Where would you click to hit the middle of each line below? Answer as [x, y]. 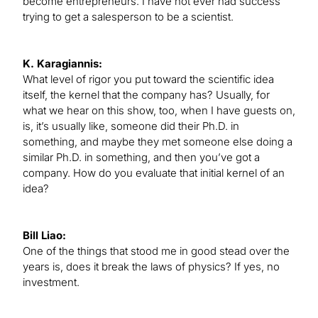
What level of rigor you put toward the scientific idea [148, 79]
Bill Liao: [44, 236]
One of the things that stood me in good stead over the [156, 251]
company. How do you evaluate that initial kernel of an [154, 173]
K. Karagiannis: [62, 64]
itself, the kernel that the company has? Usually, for [146, 95]
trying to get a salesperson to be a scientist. [128, 17]
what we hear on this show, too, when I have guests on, [159, 111]
